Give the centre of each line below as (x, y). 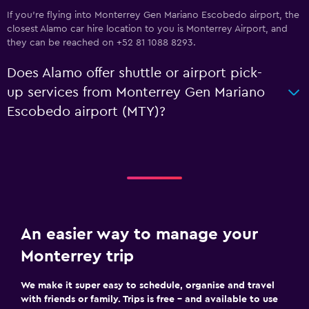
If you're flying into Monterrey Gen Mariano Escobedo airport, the (153, 15)
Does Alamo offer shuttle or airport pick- (134, 73)
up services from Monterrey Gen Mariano (136, 92)
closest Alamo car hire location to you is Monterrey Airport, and (147, 29)
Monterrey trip (77, 257)
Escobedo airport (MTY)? (86, 112)
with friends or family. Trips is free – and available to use (149, 299)
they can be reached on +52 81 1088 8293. (101, 43)
